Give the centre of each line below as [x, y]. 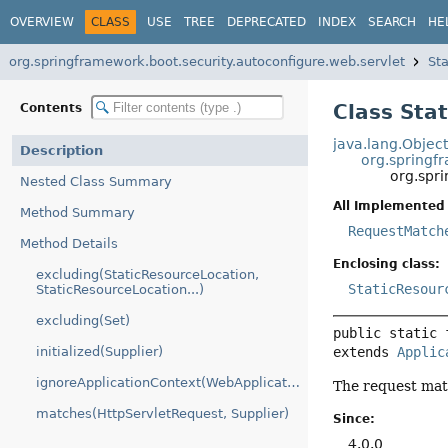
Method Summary [77, 212]
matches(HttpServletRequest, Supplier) [162, 413]
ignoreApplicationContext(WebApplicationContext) [293, 382]
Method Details [69, 243]
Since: [354, 418]
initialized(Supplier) [99, 351]
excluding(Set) [83, 320]
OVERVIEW [42, 21]
